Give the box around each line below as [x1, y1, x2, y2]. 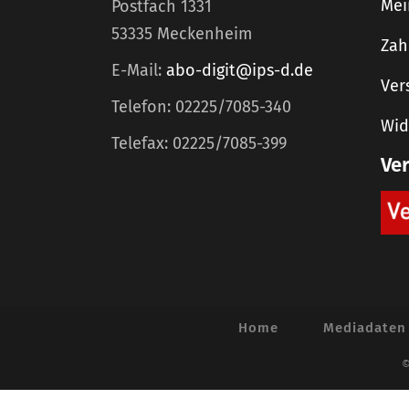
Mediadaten [323, 320, 406, 336]
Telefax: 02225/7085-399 [111, 133, 287, 153]
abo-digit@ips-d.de [166, 60, 313, 80]
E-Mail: [111, 60, 166, 80]
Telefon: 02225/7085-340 [111, 97, 291, 117]
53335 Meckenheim [111, 24, 252, 44]
